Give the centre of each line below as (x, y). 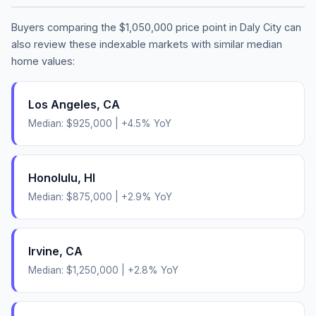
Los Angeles (62, 104)
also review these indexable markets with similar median (147, 44)
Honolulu (53, 177)
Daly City (261, 27)
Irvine (44, 251)
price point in (206, 27)
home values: (43, 61)
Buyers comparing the (65, 27)
